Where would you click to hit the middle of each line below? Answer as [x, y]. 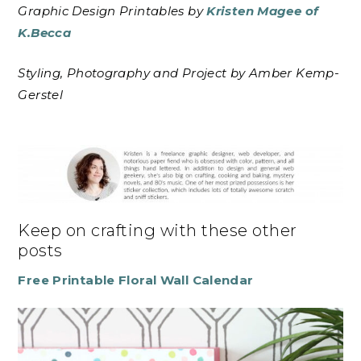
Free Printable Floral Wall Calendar [136, 280]
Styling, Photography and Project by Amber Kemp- [179, 73]
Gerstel [41, 94]
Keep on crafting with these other [158, 231]
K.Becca [45, 33]
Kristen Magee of [263, 11]
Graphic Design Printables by [112, 11]
